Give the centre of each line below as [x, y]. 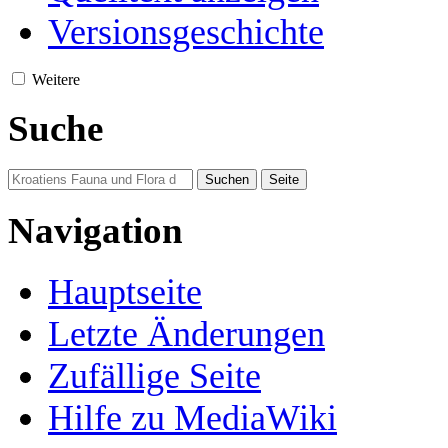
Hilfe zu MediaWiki [192, 417]
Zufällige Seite [154, 375]
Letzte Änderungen [186, 333]
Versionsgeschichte [186, 31]
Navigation [95, 230]
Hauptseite [125, 291]
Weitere [56, 79]
